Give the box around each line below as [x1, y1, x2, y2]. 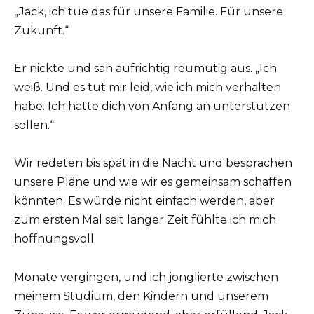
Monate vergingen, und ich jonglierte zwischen [14, 270, 278, 284]
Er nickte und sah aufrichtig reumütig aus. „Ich [14, 62, 277, 76]
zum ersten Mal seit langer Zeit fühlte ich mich [14, 213, 276, 227]
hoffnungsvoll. [14, 232, 96, 246]
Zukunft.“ [14, 23, 69, 37]
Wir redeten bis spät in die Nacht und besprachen [14, 156, 292, 170]
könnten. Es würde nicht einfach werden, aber [14, 194, 275, 208]
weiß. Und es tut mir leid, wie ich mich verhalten [14, 81, 281, 95]
